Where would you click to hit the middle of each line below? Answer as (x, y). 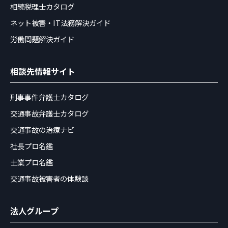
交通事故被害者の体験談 (49, 179)
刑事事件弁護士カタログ (49, 97)
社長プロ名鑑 (32, 146)
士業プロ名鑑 (32, 162)
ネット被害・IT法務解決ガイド (60, 23)
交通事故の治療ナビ (42, 130)
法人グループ (34, 211)
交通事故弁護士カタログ (49, 113)
